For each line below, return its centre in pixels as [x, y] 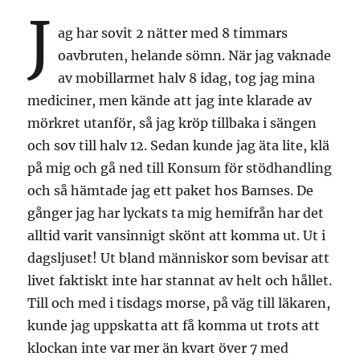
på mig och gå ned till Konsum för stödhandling [180, 168]
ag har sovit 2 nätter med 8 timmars [173, 33]
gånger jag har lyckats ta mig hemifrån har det [176, 213]
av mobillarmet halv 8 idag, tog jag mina [187, 78]
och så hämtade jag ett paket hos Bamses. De [171, 190]
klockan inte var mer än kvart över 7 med [158, 348]
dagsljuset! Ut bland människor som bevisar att [179, 258]
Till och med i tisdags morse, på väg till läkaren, [179, 303]
